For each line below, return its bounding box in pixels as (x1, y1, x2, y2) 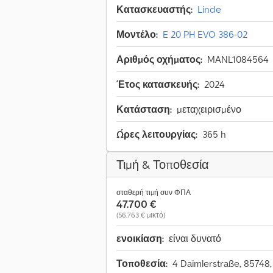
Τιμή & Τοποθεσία (116, 157, 209, 173)
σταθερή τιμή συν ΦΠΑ (116, 188, 191, 197)
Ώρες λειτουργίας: (116, 128, 197, 141)
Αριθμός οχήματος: (116, 53, 202, 66)
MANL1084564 (207, 53, 269, 66)
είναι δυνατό (169, 232, 221, 245)
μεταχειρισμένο (177, 103, 241, 116)
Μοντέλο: (116, 28, 158, 41)
